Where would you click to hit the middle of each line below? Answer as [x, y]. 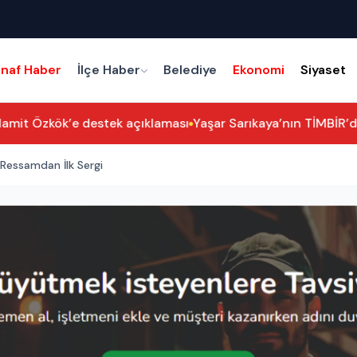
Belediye [190, 70]
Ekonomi [259, 70]
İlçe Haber [109, 70]
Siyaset [324, 70]
